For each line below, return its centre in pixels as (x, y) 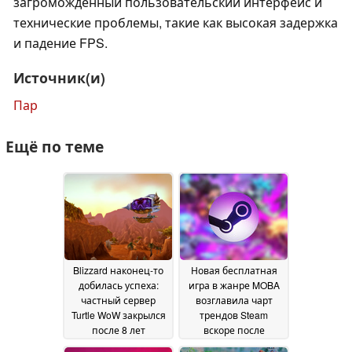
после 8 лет (118, 329)
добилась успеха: (118, 284)
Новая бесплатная (234, 269)
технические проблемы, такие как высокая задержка (176, 23)
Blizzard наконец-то (118, 269)
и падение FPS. (60, 43)
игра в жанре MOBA (234, 284)
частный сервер (118, 299)
